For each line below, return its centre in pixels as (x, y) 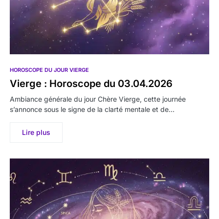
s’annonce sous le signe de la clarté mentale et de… (92, 109)
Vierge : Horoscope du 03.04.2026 (91, 84)
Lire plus (36, 132)
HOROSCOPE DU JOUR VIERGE (49, 70)
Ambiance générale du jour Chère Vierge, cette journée (98, 99)
